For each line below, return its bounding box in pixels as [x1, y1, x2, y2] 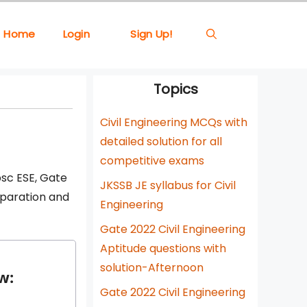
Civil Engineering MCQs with [100, 114, 247, 130]
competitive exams [100, 153, 204, 169]
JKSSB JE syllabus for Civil [100, 177, 236, 193]
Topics [153, 79, 198, 99]
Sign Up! [130, 27, 173, 41]
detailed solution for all [100, 134, 222, 149]
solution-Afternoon [100, 260, 204, 275]
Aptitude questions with [100, 241, 226, 256]
